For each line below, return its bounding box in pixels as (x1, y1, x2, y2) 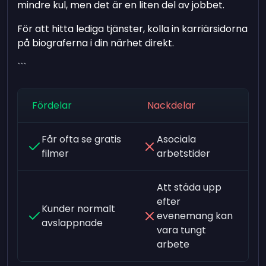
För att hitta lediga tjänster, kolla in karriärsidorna (17, 21, 248, 36)
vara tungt (156, 223, 206, 237)
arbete (156, 237, 189, 251)
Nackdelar (147, 98, 195, 112)
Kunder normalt (42, 201, 116, 216)
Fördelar (32, 98, 72, 112)
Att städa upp (156, 180, 221, 194)
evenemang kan (156, 208, 233, 223)
